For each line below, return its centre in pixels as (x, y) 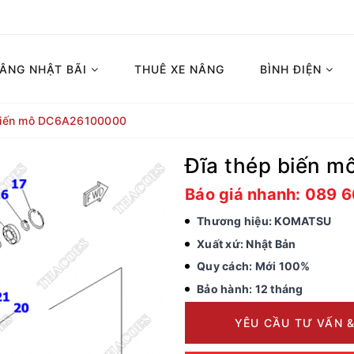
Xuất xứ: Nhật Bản (247, 243)
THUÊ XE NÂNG (180, 69)
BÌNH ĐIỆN (293, 69)
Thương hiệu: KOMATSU (264, 221)
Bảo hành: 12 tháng (250, 288)
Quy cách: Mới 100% (254, 266)
